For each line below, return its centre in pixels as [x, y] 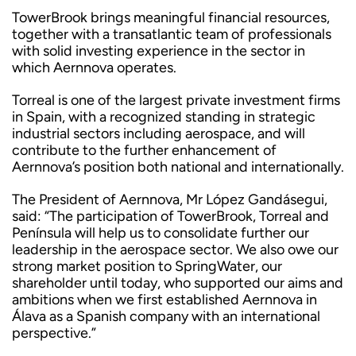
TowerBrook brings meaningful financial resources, [171, 17]
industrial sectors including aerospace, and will [159, 133]
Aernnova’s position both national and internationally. [178, 167]
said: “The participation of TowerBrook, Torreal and [170, 216]
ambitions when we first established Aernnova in [164, 300]
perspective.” [54, 333]
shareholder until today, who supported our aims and [178, 283]
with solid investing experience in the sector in [159, 51]
